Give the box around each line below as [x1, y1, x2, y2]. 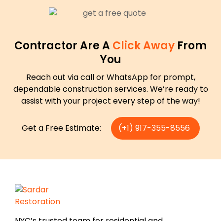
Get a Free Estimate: [21, 122, 101, 134]
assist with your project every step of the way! [21, 95, 200, 107]
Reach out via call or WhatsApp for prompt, [26, 72, 195, 83]
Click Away [112, 38, 177, 54]
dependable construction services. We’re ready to [13, 83, 208, 95]
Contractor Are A [14, 38, 112, 54]
